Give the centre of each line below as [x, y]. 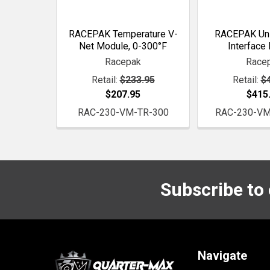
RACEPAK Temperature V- [123, 34]
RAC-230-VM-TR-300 [123, 112]
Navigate [223, 255]
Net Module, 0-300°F [123, 46]
